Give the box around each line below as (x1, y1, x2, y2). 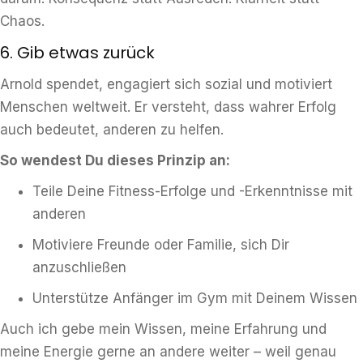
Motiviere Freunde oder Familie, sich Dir (32, 237, 289, 253)
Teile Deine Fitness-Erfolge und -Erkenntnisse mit (32, 183, 352, 199)
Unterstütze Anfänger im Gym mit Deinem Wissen (32, 290, 357, 306)
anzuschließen (32, 259, 126, 275)
